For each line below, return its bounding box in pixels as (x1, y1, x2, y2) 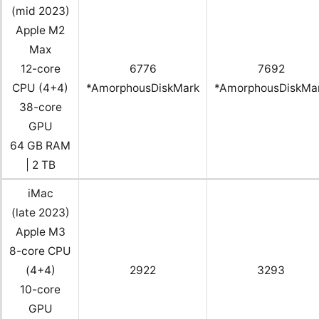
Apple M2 (16, 23, 65, 38)
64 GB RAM (10, 139, 70, 153)
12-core (20, 62, 61, 76)
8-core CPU (9, 244, 71, 258)
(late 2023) (11, 206, 70, 220)
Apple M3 (15, 225, 66, 239)
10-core (20, 283, 61, 297)
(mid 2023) (11, 4, 70, 19)
